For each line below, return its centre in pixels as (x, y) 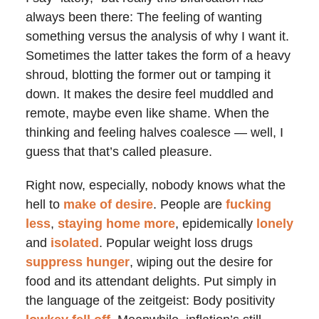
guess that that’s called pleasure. (119, 152)
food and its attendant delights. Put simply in (151, 282)
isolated (75, 243)
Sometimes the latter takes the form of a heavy (158, 56)
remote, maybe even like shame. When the (147, 114)
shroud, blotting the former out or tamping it (148, 75)
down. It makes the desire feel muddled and (150, 94)
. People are (189, 205)
